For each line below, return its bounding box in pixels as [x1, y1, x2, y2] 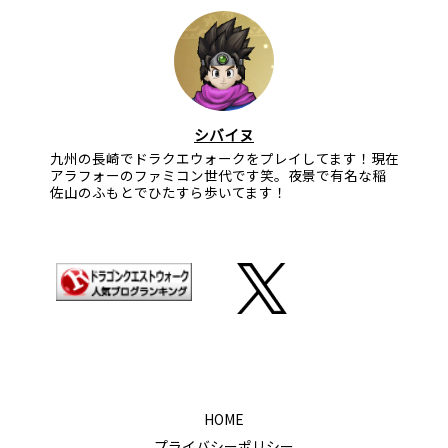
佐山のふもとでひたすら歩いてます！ [49, 181, 287, 202]
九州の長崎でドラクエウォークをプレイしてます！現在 [49, 147, 399, 168]
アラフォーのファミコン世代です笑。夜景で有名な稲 [49, 164, 386, 185]
